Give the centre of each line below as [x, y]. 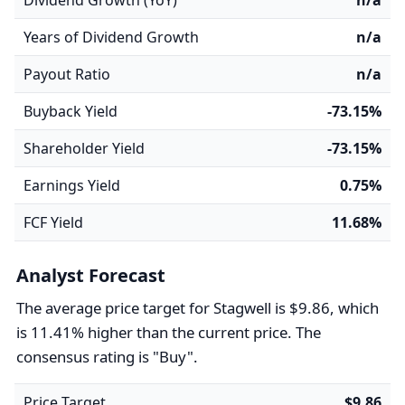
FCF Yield [53, 222]
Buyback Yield [71, 111]
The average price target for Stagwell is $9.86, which [198, 308]
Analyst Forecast [91, 275]
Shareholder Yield [84, 148]
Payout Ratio [67, 74]
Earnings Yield [72, 185]
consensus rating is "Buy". [107, 357]
